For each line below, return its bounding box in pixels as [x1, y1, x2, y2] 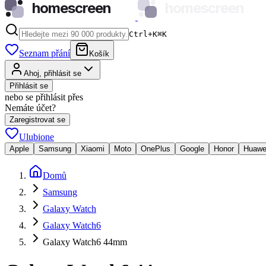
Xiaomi [81, 144, 104, 153]
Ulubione [19, 132, 54, 142]
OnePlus [141, 144, 170, 153]
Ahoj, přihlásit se [24, 69, 81, 78]
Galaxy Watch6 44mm [43, 237, 127, 247]
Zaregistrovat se [9, 115, 65, 124]
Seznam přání [19, 48, 70, 58]
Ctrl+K [129, 30, 157, 39]
